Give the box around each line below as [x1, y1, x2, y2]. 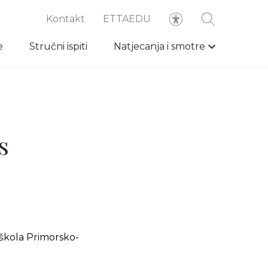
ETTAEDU [103, 13, 151, 25]
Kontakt [46, 13, 85, 25]
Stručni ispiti [29, 41, 87, 52]
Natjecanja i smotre [114, 41, 205, 52]
